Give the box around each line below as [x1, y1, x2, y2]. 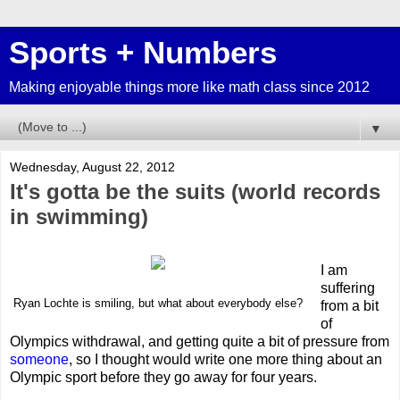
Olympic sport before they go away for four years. [10, 369, 317, 385]
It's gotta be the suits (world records [10, 179, 380, 204]
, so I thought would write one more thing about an [69, 351, 382, 367]
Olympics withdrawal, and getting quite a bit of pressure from [10, 333, 389, 349]
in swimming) [10, 204, 148, 229]
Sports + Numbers [9, 36, 277, 70]
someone [10, 351, 69, 367]
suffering [320, 279, 375, 296]
